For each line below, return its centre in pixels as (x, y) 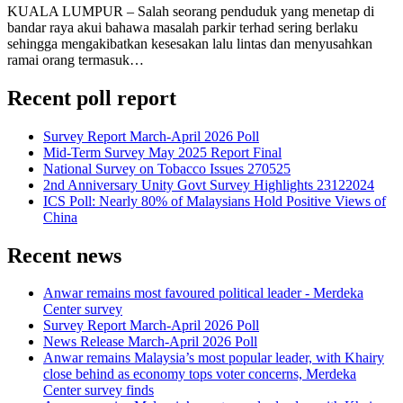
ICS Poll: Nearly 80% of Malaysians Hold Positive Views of (215, 201)
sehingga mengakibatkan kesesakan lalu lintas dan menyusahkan (190, 43)
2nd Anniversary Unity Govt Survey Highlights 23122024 (209, 184)
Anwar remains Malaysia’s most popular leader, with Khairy (214, 358)
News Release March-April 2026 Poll (150, 342)
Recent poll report (92, 98)
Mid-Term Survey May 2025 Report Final (162, 152)
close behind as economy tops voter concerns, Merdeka (200, 374)
